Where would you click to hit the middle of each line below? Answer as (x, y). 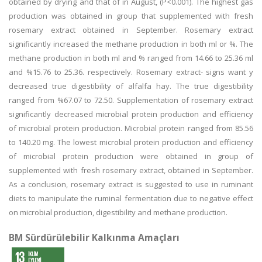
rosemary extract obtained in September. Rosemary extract (131, 30)
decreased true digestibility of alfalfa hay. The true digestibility (131, 86)
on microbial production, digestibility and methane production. (118, 212)
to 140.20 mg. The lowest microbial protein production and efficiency (131, 142)
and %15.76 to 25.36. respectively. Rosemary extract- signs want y (131, 72)
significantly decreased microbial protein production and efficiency (131, 114)
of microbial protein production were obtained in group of (131, 156)
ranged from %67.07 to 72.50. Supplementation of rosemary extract (131, 100)
